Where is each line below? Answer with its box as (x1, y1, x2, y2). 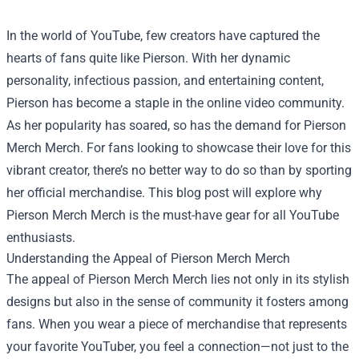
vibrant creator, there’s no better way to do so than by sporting (6, 163, 352, 179)
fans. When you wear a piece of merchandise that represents (6, 317, 347, 333)
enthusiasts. (6, 230, 75, 246)
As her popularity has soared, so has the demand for (6, 118, 304, 134)
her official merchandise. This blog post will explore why (6, 185, 322, 201)
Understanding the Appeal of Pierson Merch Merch (6, 251, 290, 267)
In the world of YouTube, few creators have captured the (6, 28, 320, 44)
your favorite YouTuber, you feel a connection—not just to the (6, 339, 349, 355)
